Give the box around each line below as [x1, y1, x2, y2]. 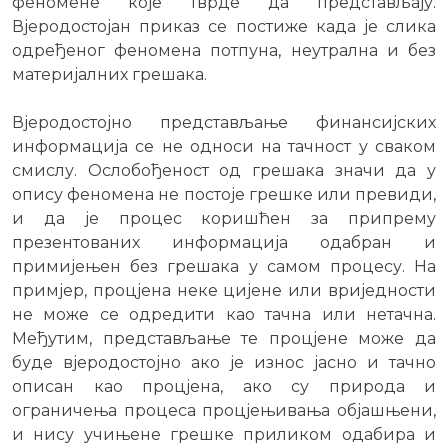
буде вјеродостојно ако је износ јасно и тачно [12, 353, 436, 373]
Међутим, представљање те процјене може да [12, 329, 436, 349]
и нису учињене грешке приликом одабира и [12, 425, 436, 445]
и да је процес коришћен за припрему [12, 209, 436, 229]
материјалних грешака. [12, 65, 207, 85]
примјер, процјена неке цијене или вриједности [12, 281, 436, 301]
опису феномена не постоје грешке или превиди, [12, 185, 436, 205]
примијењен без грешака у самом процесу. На [12, 257, 436, 277]
